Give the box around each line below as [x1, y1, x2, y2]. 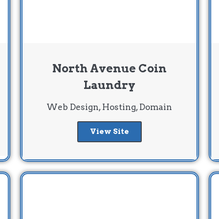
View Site [89, 127, 129, 136]
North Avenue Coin [52, 61, 167, 75]
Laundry [83, 78, 135, 92]
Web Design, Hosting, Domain [46, 102, 173, 112]
